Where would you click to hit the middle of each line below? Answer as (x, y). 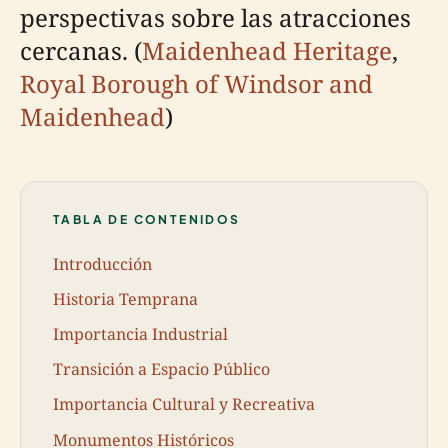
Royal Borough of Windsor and (196, 83)
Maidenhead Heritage (267, 50)
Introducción (102, 263)
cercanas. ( (81, 50)
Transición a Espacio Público (161, 369)
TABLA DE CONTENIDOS (147, 219)
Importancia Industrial (140, 333)
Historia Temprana (125, 298)
